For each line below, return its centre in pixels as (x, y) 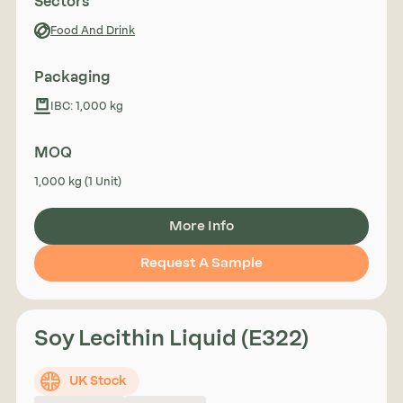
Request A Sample (201, 262)
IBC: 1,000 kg (86, 106)
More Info (201, 225)
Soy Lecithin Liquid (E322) (171, 337)
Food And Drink (92, 30)
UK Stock (97, 381)
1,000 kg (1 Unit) (77, 181)
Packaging (72, 76)
